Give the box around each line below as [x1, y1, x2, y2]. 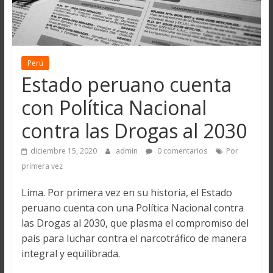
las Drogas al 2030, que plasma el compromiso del [21, 216, 249, 230]
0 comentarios [155, 146, 207, 157]
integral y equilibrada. [21, 247, 120, 261]
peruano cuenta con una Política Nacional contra [21, 201, 244, 215]
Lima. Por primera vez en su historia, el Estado [21, 186, 232, 200]
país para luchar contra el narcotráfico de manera [21, 232, 247, 246]
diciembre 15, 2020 [30, 146, 97, 157]
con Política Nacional [21, 94, 207, 121]
